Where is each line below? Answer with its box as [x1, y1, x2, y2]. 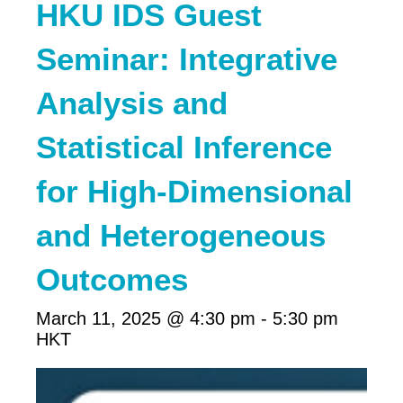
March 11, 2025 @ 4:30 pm [36, 308, 255, 328]
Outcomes [36, 261, 188, 297]
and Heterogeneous [36, 217, 326, 253]
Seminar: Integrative [36, 40, 337, 76]
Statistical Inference [36, 129, 332, 165]
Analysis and [36, 85, 228, 121]
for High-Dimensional [36, 173, 353, 209]
